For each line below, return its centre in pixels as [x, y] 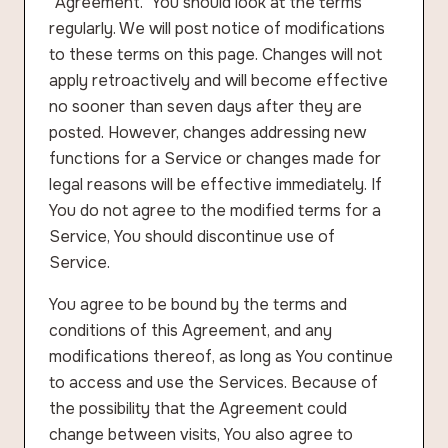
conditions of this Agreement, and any [190, 330]
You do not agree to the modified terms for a [215, 210]
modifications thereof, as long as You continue [221, 356]
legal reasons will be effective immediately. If [215, 184]
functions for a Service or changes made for [215, 158]
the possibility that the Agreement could [198, 408]
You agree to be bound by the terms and [198, 304]
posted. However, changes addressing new [207, 132]
